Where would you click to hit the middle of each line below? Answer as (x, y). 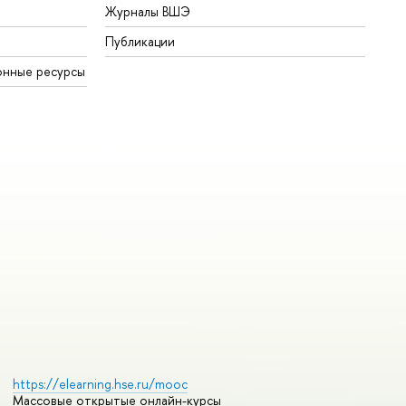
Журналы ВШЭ (148, 12)
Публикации (140, 42)
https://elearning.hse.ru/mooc (100, 384)
